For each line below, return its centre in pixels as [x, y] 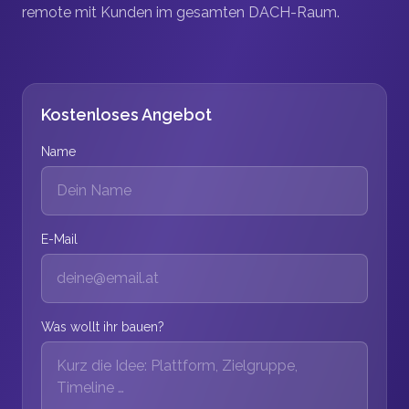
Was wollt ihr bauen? [103, 327]
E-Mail [59, 239]
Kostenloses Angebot [126, 115]
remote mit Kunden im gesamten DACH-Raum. [181, 12]
